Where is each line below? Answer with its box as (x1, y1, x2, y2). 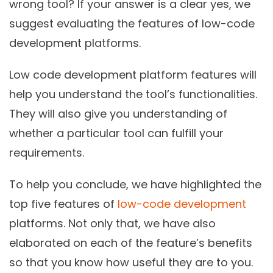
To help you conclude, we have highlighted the (9, 177, 261, 193)
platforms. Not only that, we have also (9, 216, 216, 232)
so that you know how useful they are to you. (9, 255, 256, 271)
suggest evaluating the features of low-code (9, 16, 255, 32)
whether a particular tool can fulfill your (9, 126, 224, 141)
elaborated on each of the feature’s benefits (9, 235, 252, 251)
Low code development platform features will (9, 67, 257, 83)
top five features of (9, 196, 118, 212)
